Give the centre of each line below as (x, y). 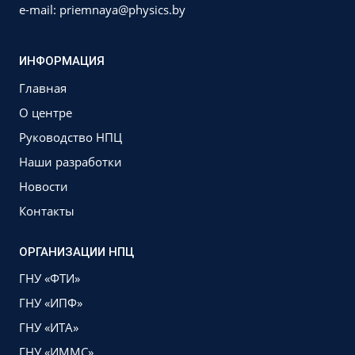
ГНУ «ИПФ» (51, 303)
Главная (43, 88)
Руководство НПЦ (71, 137)
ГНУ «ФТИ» (50, 279)
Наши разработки (71, 162)
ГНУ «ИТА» (49, 328)
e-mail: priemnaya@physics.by (102, 10)
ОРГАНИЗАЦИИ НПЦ (76, 252)
